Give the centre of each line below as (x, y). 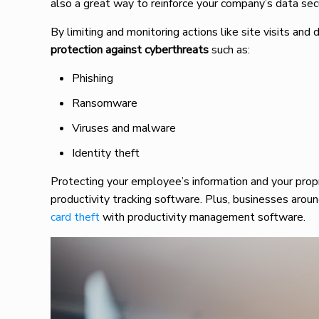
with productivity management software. (203, 217)
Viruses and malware (124, 128)
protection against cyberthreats (131, 50)
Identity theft (106, 153)
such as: (231, 50)
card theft (75, 217)
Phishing (93, 78)
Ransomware (105, 103)
